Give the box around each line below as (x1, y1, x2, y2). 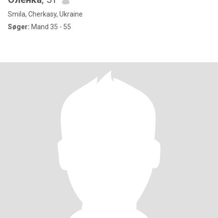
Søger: (8, 23, 30, 31)
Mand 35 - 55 (30, 23, 71, 31)
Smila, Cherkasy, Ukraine (8, 10, 83, 18)
